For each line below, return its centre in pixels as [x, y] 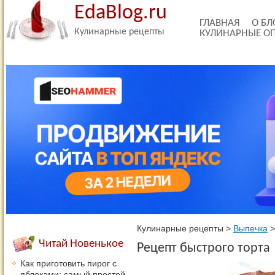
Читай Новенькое [81, 244]
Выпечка [250, 229]
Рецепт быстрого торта [203, 248]
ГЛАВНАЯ [219, 23]
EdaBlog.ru [121, 13]
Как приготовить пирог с [68, 263]
